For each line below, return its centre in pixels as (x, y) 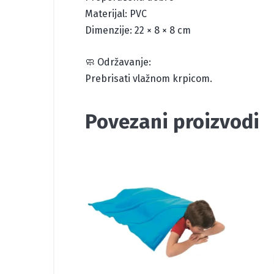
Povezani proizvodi (172, 122)
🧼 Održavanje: (118, 62)
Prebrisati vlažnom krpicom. (149, 79)
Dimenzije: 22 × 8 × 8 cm (138, 31)
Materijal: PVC (116, 14)
